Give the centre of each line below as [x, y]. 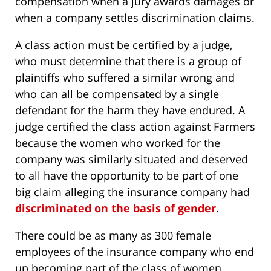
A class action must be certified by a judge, [124, 45]
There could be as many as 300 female [113, 236]
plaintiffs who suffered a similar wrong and [125, 78]
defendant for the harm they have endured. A [130, 110]
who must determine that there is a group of [128, 61]
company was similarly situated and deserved [132, 159]
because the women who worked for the [118, 143]
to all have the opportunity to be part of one [127, 176]
